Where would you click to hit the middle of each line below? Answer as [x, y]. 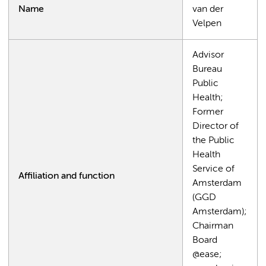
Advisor [208, 55]
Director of [216, 126]
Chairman [213, 226]
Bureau [207, 69]
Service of [213, 169]
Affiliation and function [66, 176]
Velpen [207, 23]
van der [208, 9]
